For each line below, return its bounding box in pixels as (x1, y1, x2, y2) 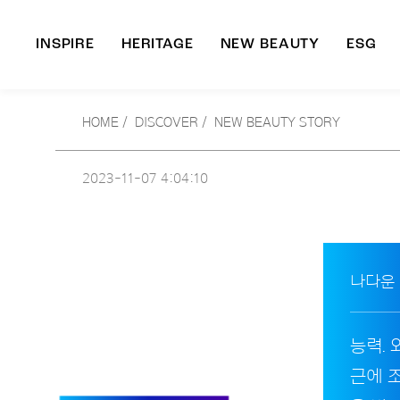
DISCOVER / (135, 115, 207, 129)
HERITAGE (121, 37, 194, 52)
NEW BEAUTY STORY (214, 115, 340, 129)
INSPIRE (36, 37, 95, 52)
